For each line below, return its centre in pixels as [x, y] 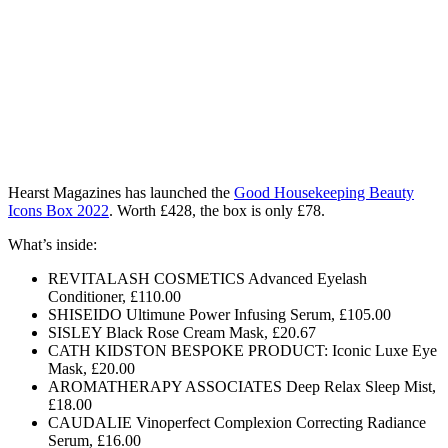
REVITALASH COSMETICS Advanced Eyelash [207, 278]
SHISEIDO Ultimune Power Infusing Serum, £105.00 [219, 314]
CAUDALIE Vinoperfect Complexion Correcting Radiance [237, 422]
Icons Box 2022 [58, 210]
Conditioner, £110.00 [114, 296]
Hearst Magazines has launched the [121, 192]
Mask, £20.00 [91, 368]
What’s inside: [52, 244]
